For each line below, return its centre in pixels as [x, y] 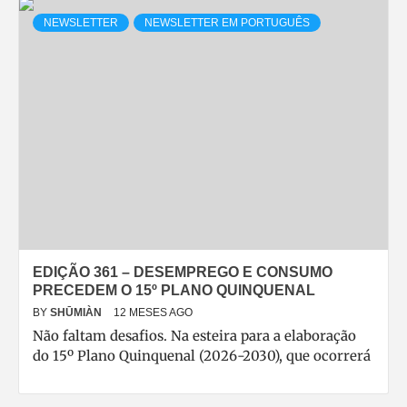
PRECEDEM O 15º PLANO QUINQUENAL [174, 290]
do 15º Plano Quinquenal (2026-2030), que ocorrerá [202, 356]
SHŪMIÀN [77, 313]
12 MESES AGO [153, 313]
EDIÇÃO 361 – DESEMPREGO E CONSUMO [183, 272]
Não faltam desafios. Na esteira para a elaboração [194, 336]
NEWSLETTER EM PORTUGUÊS [227, 23]
